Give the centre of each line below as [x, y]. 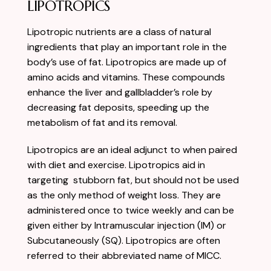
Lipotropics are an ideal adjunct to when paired [132, 149]
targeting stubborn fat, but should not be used [133, 180]
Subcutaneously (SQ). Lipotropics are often [124, 240]
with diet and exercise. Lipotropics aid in [116, 165]
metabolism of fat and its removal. [102, 122]
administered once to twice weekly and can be [131, 210]
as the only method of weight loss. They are [124, 195]
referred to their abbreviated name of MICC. [124, 255]
